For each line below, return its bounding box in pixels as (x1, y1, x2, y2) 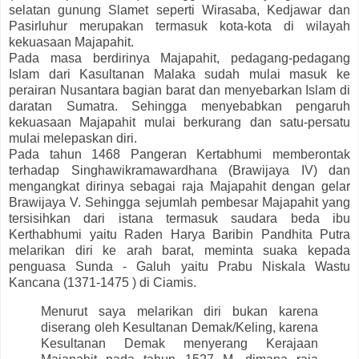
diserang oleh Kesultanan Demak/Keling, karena (41, 320, 318, 334)
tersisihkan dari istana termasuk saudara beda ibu (9, 211, 350, 225)
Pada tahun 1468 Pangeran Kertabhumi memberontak (9, 147, 350, 161)
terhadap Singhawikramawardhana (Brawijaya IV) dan (9, 163, 350, 177)
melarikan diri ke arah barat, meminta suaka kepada (9, 243, 350, 257)
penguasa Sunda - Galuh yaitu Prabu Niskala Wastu (9, 259, 350, 273)
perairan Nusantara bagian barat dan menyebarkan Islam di (9, 83, 350, 97)
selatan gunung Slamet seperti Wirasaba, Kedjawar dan (9, 2, 350, 17)
